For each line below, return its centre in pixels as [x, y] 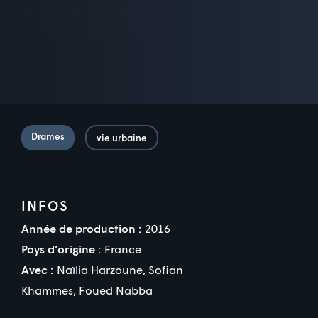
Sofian [166, 269]
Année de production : [81, 228]
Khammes [47, 290]
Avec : [37, 269]
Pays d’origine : [61, 248]
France [123, 248]
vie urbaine [122, 137]
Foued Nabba [116, 290]
